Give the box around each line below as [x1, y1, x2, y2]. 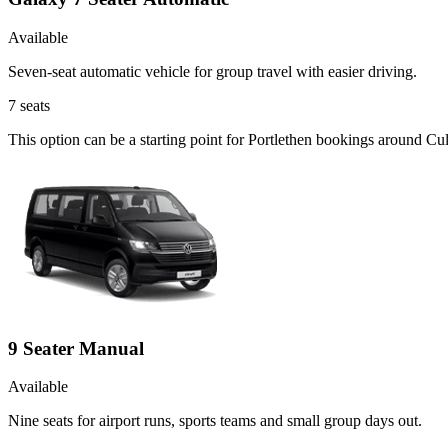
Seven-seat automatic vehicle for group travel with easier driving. [8, 62, 417, 80]
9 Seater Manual [8, 337, 144, 359]
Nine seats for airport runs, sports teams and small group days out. [8, 412, 422, 430]
